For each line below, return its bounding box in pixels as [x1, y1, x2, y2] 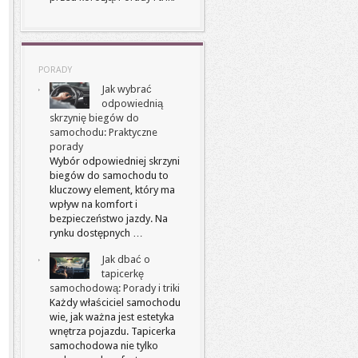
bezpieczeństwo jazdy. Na [50, 213, 168, 225]
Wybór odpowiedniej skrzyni [50, 155, 180, 167]
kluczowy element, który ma [50, 184, 175, 196]
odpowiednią [101, 97, 163, 109]
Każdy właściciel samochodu [50, 296, 181, 308]
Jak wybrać [101, 83, 152, 95]
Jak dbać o [101, 253, 150, 265]
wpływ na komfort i [50, 198, 137, 210]
